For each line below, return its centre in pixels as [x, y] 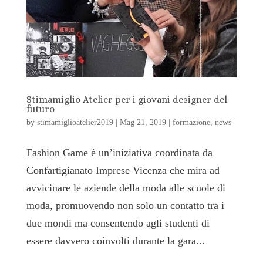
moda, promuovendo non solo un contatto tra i [125, 205]
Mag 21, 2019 [143, 122]
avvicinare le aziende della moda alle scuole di [126, 188]
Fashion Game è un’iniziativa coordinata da [119, 152]
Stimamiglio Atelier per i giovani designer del [127, 99]
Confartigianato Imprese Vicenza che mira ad [123, 170]
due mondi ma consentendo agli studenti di [118, 223]
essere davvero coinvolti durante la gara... [115, 240]
